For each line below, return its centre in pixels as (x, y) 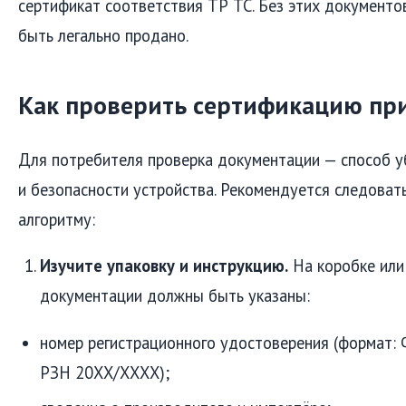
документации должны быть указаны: (175, 296)
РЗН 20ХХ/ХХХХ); (105, 372)
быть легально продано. (103, 36)
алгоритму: (57, 219)
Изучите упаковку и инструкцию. (164, 266)
